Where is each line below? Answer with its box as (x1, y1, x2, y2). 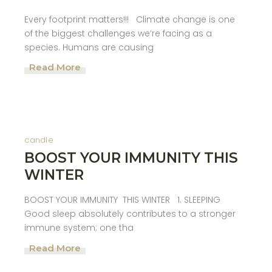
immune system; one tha (24, 222, 134, 234)
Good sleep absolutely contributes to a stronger (24, 208, 236, 220)
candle (24, 134, 53, 146)
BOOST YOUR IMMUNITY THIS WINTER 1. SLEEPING (24, 194, 226, 206)
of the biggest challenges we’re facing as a (24, 27, 212, 39)
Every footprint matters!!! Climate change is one (24, 13, 236, 25)
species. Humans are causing (24, 41, 154, 53)
